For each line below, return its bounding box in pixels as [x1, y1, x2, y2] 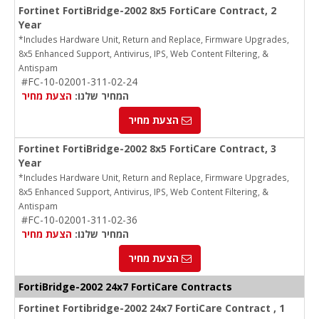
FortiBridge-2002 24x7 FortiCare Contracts [19, 280, 232, 294]
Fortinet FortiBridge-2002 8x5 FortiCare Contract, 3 [19, 142, 276, 156]
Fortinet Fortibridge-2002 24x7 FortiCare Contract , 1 [19, 301, 285, 315]
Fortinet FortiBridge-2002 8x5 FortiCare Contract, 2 [19, 4, 276, 18]
